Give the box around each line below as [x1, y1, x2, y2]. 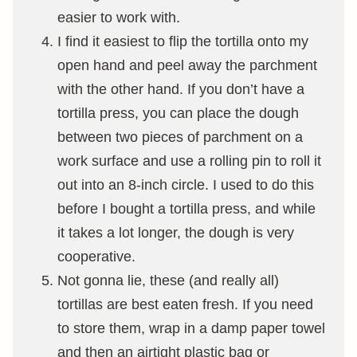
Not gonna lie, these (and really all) [57, 273, 279, 288]
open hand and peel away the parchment [57, 57, 317, 73]
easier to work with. [57, 10, 180, 25]
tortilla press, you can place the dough [57, 105, 299, 121]
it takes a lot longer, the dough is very [57, 225, 294, 241]
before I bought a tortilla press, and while [57, 201, 316, 217]
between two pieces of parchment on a [57, 129, 303, 145]
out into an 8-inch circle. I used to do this [57, 177, 314, 193]
